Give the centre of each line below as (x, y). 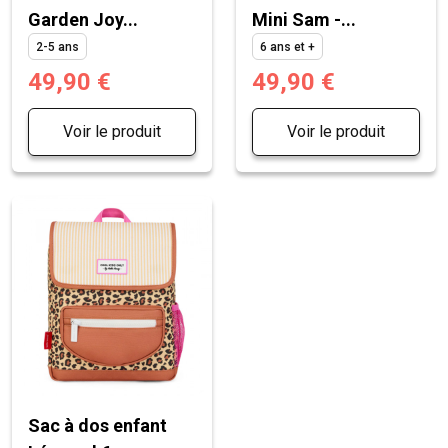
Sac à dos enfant (97, 425)
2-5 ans (57, 46)
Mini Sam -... (304, 19)
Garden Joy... (83, 19)
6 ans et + (287, 46)
